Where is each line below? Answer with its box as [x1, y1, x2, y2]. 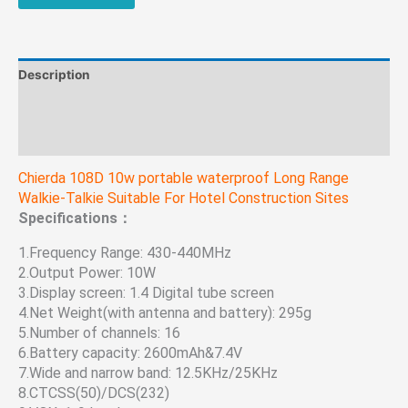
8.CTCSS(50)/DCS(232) [18, 383, 169, 402]
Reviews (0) [18, 132, 92, 148]
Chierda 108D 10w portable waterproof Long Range [18, 168, 349, 187]
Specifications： [18, 209, 132, 227]
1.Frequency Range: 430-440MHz [18, 243, 231, 261]
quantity [17, 58, 66, 74]
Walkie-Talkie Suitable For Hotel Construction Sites [18, 189, 349, 207]
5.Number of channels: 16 [18, 323, 180, 342]
